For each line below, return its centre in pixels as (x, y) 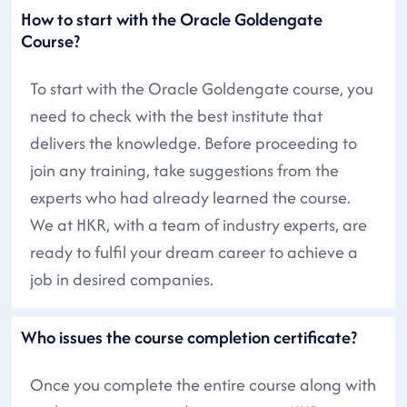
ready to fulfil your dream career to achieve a (194, 252)
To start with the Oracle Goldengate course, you (202, 88)
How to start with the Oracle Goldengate (172, 19)
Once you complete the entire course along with (203, 384)
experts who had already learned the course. (190, 197)
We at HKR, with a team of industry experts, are (199, 224)
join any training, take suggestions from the (184, 170)
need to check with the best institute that (176, 115)
